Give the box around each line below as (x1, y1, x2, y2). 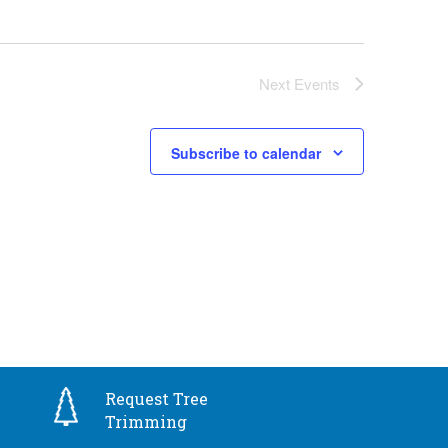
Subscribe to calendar (171, 143, 321, 164)
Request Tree (105, 388, 209, 410)
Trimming (105, 411, 188, 433)
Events (294, 72, 340, 94)
